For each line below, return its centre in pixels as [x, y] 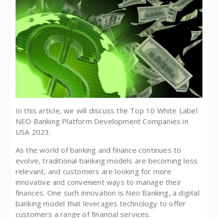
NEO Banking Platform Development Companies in [102, 121]
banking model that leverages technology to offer [101, 204]
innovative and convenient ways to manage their [98, 182]
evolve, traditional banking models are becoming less [107, 161]
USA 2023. [33, 132]
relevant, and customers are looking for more [93, 172]
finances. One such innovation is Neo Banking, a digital [107, 193]
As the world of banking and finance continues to [98, 150]
